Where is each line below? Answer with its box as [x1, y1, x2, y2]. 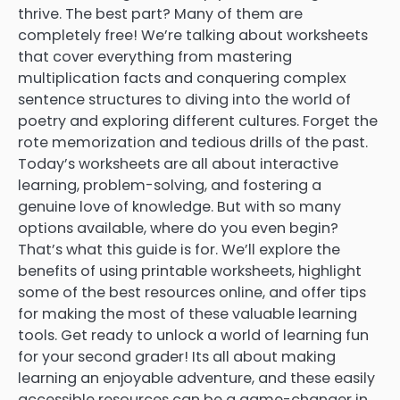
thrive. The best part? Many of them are [18, 4, 303, 25]
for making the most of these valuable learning [18, 304, 357, 325]
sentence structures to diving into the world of [18, 89, 351, 111]
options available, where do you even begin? [18, 218, 338, 239]
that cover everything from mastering [18, 46, 292, 68]
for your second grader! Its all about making [18, 346, 336, 368]
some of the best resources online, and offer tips [18, 282, 366, 304]
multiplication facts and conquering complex [18, 68, 346, 89]
